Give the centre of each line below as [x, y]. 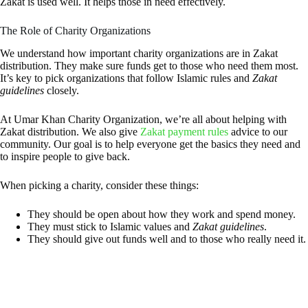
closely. [62, 91]
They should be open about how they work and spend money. [162, 214]
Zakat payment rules [184, 132]
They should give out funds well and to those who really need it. [167, 239]
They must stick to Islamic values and [110, 227]
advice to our [258, 132]
